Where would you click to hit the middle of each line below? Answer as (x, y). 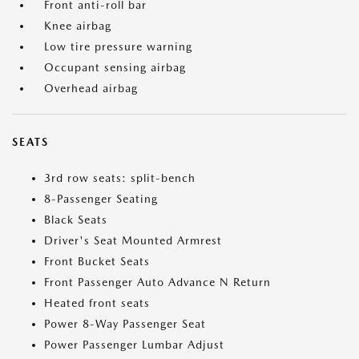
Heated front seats (97, 303)
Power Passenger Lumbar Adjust (134, 345)
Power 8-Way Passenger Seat (125, 324)
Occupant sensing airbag (115, 68)
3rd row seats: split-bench (120, 178)
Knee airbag (78, 26)
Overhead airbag (91, 89)
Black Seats (76, 220)
